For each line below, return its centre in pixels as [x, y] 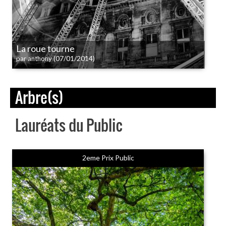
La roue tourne [45, 48]
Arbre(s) [39, 97]
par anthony [34, 59]
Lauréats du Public [69, 125]
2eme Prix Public [108, 158]
